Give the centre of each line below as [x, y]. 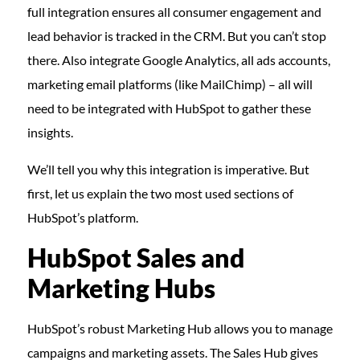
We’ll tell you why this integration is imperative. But [168, 169]
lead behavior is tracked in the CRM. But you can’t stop [176, 36]
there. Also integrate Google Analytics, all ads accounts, [178, 60]
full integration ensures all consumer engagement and [174, 12]
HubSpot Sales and [136, 258]
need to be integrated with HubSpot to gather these [169, 108]
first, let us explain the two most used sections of [160, 193]
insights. [50, 132]
